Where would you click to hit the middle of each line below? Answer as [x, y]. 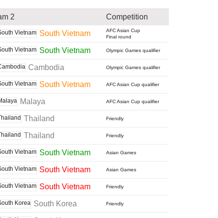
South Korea [55, 203]
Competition [127, 17]
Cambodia [46, 67]
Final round [119, 37]
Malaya [33, 101]
